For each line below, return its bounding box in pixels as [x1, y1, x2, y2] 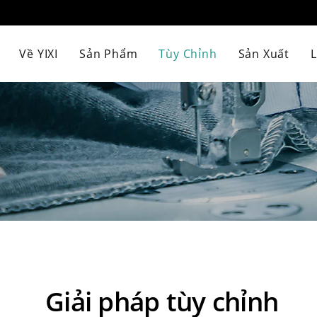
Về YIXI [19, 46, 58, 62]
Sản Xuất [238, 46, 289, 62]
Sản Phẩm [79, 46, 138, 62]
